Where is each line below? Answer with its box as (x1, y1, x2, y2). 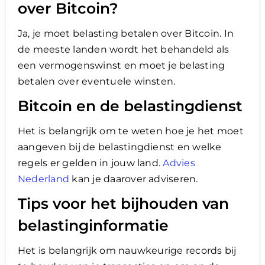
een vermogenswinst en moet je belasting (18, 59, 225, 71)
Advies (163, 157, 195, 169)
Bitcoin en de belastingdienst (18, 96, 243, 115)
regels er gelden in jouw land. (18, 157, 163, 169)
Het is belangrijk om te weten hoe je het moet (18, 125, 244, 137)
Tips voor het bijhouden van (18, 194, 229, 212)
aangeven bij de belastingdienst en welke (18, 141, 222, 153)
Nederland (18, 173, 70, 185)
